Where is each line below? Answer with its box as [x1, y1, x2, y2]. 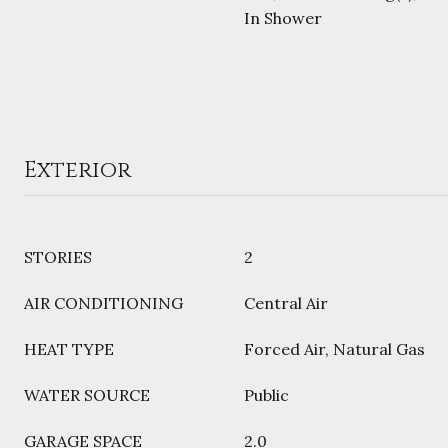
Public [244, 385, 289, 405]
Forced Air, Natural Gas [244, 339, 425, 359]
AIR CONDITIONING [24, 293, 183, 313]
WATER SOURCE [24, 385, 150, 405]
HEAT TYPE [24, 339, 114, 359]
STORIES [24, 247, 92, 267]
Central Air [244, 293, 328, 313]
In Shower [244, 8, 322, 28]
